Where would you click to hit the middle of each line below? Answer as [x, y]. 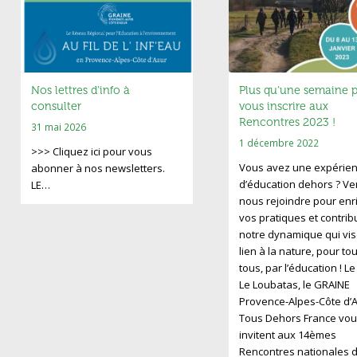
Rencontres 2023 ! [287, 123]
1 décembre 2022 [279, 143]
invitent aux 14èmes [287, 335]
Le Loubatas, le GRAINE [294, 285]
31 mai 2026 [58, 127]
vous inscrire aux [283, 107]
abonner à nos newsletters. [98, 169]
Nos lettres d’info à [80, 91]
